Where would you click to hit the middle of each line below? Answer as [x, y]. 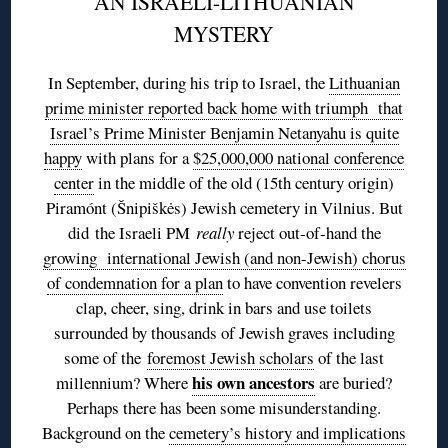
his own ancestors [253, 382]
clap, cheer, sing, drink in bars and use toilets [224, 307]
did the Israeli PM [131, 232]
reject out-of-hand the [307, 232]
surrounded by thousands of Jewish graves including [224, 332]
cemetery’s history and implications [287, 432]
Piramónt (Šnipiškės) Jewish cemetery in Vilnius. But [224, 207]
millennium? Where [124, 382]
